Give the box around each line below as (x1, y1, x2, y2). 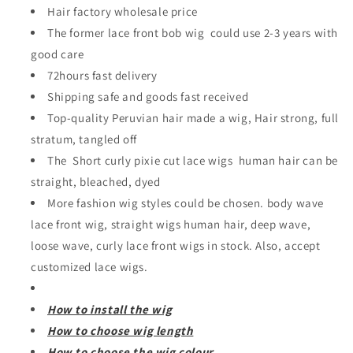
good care (31, 46, 84, 62)
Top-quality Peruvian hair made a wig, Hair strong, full (47, 110, 340, 126)
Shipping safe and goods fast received (47, 89, 249, 105)
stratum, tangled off (31, 132, 137, 147)
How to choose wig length (47, 323, 194, 339)
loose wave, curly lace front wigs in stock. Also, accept (31, 238, 321, 254)
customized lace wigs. (31, 259, 148, 275)
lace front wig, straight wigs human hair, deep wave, (31, 217, 311, 232)
